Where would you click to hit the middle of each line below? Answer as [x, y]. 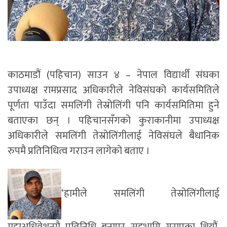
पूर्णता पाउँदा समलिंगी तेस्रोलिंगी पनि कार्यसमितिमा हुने [113, 105]
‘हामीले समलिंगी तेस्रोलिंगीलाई [140, 193]
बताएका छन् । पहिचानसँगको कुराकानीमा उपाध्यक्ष [113, 120]
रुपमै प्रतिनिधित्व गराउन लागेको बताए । [79, 151]
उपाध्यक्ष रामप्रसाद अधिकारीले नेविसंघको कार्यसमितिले [113, 90]
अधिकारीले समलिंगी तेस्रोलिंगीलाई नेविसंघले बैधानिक [113, 136]
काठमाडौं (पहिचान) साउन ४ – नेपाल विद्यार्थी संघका [113, 75]
